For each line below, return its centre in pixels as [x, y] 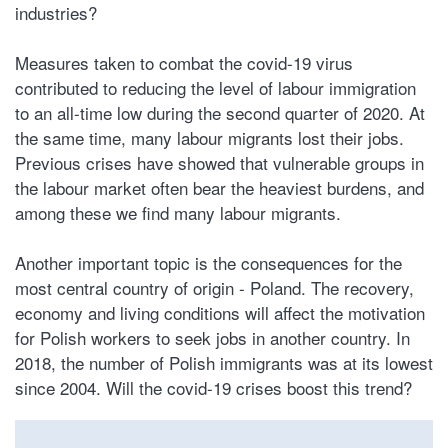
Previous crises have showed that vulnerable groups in [219, 162]
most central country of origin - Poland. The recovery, [214, 287]
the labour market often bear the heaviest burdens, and [219, 187]
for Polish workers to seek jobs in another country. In [212, 337]
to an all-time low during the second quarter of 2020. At [220, 112]
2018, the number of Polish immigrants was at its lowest [224, 362]
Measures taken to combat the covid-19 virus [184, 62]
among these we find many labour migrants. [178, 212]
